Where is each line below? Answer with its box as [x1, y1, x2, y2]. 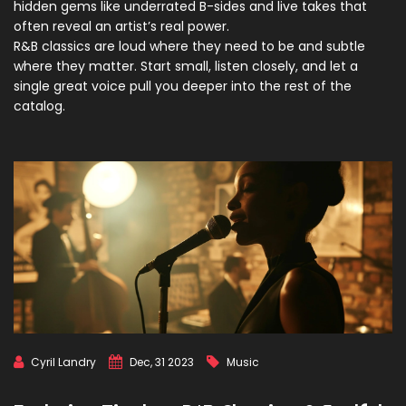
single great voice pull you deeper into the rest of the [14, 77, 352, 95]
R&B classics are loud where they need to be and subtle [14, 37, 365, 55]
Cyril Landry [31, 354, 96, 370]
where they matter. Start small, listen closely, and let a [14, 57, 358, 75]
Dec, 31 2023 [130, 354, 194, 370]
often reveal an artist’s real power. [14, 17, 229, 35]
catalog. [14, 97, 65, 115]
